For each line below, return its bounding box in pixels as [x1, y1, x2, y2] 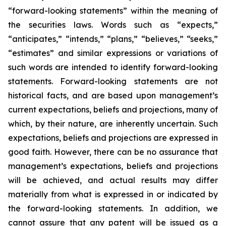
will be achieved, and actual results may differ [8, 175, 218, 185]
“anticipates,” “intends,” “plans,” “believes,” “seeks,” [8, 34, 218, 44]
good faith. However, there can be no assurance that [8, 147, 218, 157]
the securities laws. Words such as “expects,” [8, 20, 218, 30]
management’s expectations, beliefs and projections [8, 161, 218, 171]
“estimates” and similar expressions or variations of [8, 48, 218, 58]
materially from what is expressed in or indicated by [8, 189, 218, 199]
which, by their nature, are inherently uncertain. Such [8, 119, 218, 129]
